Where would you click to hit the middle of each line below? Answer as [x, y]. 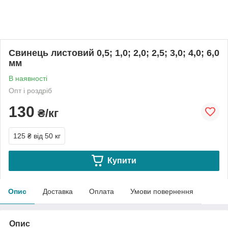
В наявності [28, 78]
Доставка [58, 191]
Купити [122, 160]
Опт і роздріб [30, 90]
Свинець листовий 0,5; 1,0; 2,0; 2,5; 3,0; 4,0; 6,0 [114, 53]
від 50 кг [47, 136]
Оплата [102, 191]
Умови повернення [162, 191]
